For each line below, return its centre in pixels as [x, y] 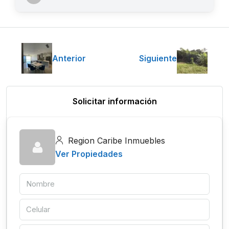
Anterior [69, 59]
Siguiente [158, 59]
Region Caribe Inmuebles [115, 141]
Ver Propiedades [89, 154]
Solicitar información [114, 101]
